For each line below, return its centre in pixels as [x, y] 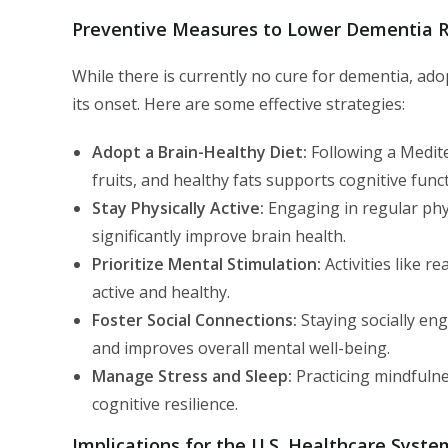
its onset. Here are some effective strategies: [238, 103]
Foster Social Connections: [194, 319]
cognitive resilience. [165, 403]
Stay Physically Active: [178, 207]
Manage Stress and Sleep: [192, 375]
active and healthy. [161, 291]
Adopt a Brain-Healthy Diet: [199, 151]
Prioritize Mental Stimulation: [206, 263]
